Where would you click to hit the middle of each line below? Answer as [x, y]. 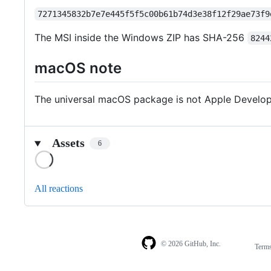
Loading [70, 155]
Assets [68, 143]
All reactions [59, 189]
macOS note [78, 68]
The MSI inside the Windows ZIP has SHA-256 [141, 37]
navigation [245, 259]
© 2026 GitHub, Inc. [191, 243]
